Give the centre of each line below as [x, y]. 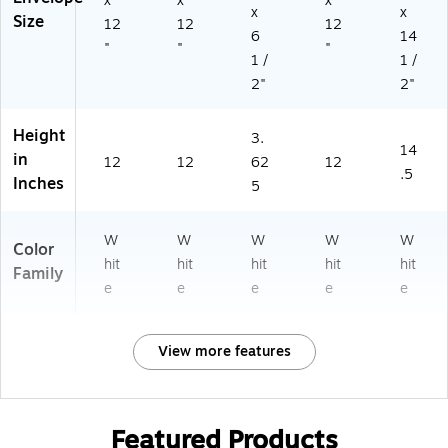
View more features [224, 352]
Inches [38, 184]
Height [39, 136]
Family [38, 274]
